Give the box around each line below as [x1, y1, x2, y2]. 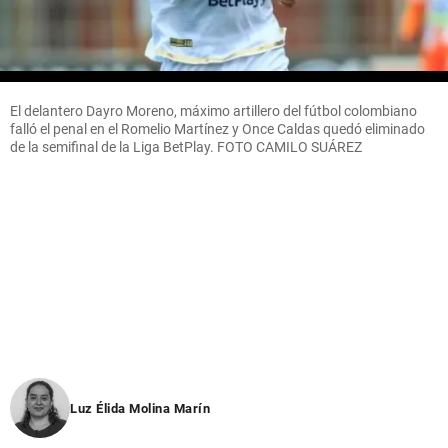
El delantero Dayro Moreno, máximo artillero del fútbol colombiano [10, 102, 417, 119]
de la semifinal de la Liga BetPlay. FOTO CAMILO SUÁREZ [10, 138, 362, 155]
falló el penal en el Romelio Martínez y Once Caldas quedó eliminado [10, 120, 425, 137]
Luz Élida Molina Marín [70, 400, 210, 416]
